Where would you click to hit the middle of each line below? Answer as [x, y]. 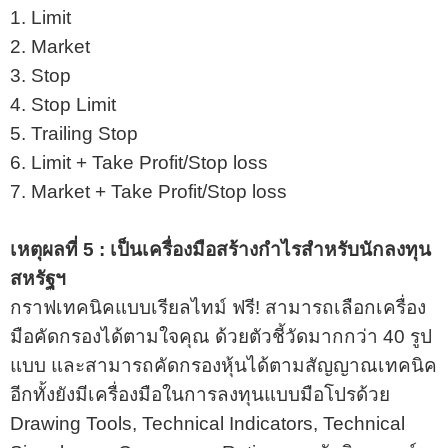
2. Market [50, 46]
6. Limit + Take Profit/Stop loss [139, 162]
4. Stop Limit [63, 104]
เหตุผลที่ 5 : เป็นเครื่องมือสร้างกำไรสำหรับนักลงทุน [220, 249]
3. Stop [40, 75]
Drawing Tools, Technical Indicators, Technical [207, 423]
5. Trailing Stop [76, 133]
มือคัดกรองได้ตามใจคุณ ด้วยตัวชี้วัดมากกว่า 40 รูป [221, 336]
